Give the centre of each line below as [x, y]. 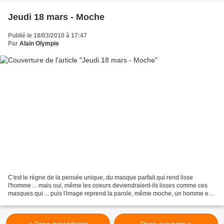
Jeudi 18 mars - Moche [56, 17]
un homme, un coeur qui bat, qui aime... [61, 201]
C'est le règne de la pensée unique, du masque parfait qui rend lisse [100, 177]
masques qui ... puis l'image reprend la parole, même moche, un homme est [110, 193]
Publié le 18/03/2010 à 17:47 [47, 36]
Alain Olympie [39, 44]
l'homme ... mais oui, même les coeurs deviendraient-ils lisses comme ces [108, 185]
